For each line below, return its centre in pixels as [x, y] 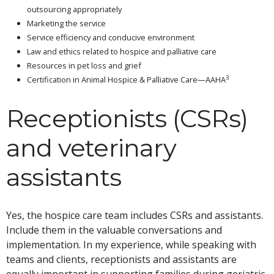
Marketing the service [66, 23]
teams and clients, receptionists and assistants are [121, 259]
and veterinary [91, 147]
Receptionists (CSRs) [127, 118]
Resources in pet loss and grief [84, 65]
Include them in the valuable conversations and [114, 230]
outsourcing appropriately [74, 9]
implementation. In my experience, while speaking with [131, 244]
